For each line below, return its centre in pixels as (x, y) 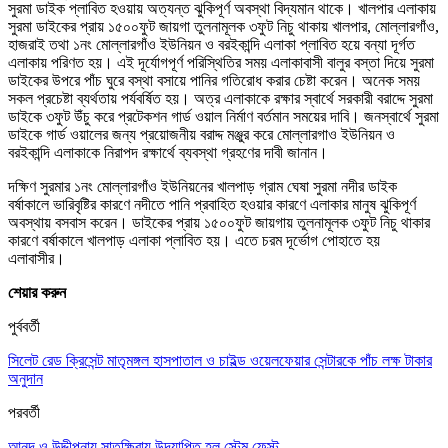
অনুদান (25, 378)
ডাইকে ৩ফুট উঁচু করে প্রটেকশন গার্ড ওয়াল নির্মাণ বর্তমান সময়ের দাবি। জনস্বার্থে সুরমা (223, 116)
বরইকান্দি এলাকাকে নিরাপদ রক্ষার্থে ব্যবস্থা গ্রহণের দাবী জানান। (168, 152)
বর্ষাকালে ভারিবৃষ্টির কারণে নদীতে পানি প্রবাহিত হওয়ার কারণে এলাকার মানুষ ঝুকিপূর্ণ (212, 204)
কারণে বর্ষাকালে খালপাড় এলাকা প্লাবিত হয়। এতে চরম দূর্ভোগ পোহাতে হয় (194, 240)
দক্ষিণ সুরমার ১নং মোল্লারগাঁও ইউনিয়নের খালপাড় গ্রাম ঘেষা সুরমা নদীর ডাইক (202, 186)
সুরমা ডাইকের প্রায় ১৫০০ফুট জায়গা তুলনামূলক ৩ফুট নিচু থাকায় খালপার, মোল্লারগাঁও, (223, 26)
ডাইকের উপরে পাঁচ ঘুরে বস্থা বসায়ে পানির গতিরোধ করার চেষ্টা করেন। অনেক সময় (214, 80)
